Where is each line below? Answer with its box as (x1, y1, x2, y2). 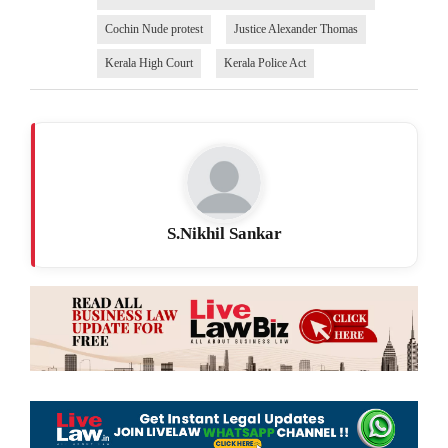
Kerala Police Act (223, 55, 306, 70)
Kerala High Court (104, 55, 193, 70)
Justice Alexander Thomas (233, 21, 358, 36)
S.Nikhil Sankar (166, 223, 282, 243)
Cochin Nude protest (104, 21, 203, 36)
